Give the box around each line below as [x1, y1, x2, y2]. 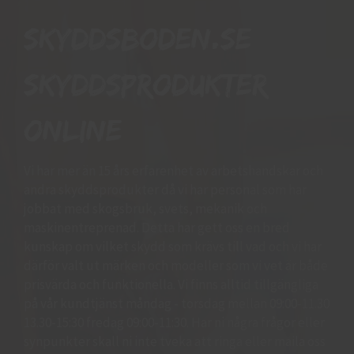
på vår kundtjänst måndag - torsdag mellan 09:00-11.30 [24, 294, 330, 312]
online [24, 111, 122, 148]
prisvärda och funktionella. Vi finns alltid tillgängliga [24, 275, 318, 293]
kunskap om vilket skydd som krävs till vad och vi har [24, 237, 322, 255]
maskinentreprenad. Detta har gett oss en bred [24, 218, 290, 236]
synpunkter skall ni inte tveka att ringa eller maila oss [24, 332, 326, 350]
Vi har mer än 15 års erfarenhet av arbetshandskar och [24, 161, 323, 179]
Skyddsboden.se [24, 20, 251, 56]
